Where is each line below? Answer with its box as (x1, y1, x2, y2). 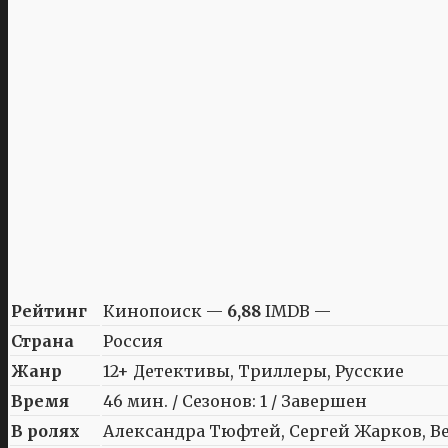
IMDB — (261, 300, 331, 321)
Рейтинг (11, 300, 87, 321)
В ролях (11, 420, 80, 441)
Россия (103, 330, 163, 351)
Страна (11, 330, 74, 351)
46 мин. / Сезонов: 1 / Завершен (103, 390, 367, 411)
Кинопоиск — (103, 300, 227, 321)
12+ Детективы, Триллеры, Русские (103, 360, 404, 381)
